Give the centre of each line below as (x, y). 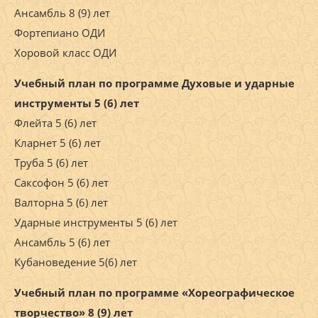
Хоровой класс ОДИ (65, 53)
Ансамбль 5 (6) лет (62, 242)
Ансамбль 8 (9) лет (62, 13)
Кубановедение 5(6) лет (76, 262)
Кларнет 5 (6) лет (57, 143)
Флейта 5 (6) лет (55, 123)
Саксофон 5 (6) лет (61, 183)
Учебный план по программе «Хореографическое (154, 293)
